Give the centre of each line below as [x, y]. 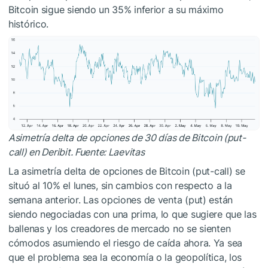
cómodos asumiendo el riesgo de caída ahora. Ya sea [126, 243]
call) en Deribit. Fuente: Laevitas [77, 152]
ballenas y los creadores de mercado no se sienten [120, 229]
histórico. [29, 24]
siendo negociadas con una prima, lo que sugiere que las [133, 214]
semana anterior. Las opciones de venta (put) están [121, 200]
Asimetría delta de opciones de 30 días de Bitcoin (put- [127, 138]
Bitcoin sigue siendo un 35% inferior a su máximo [116, 9]
